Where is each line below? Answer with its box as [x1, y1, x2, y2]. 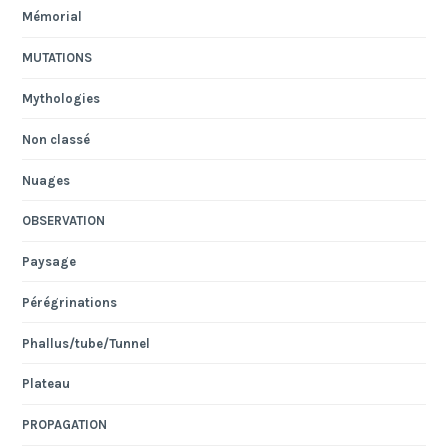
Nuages [22, 172, 71, 188]
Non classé [22, 131, 91, 147]
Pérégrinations [22, 294, 118, 310]
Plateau [22, 376, 71, 392]
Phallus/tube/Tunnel [22, 335, 151, 351]
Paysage [22, 254, 77, 270]
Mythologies [22, 90, 101, 106]
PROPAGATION [22, 417, 108, 433]
